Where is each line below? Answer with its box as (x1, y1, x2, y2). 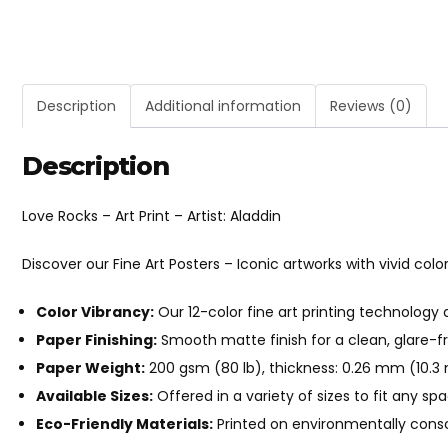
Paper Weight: (36, 357, 145, 378)
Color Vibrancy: (36, 301, 154, 322)
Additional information (145, 96, 301, 116)
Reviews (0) (330, 96, 412, 116)
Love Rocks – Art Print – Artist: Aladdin (22, 205, 281, 226)
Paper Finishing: (36, 329, 157, 350)
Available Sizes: (36, 385, 153, 406)
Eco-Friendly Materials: (36, 413, 213, 434)
